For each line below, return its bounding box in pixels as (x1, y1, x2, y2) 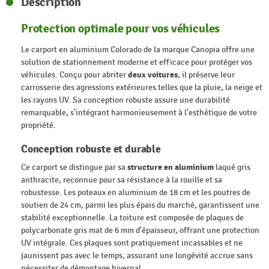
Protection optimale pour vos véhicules (21, 20, 220, 36)
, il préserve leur (178, 70, 235, 80)
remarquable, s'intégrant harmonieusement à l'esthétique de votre (21, 107, 257, 118)
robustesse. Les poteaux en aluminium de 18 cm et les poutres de (21, 187, 250, 198)
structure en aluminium (125, 162, 214, 173)
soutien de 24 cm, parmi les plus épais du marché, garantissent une (21, 200, 259, 211)
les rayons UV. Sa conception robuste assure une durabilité (21, 95, 230, 106)
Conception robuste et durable (21, 142, 161, 157)
